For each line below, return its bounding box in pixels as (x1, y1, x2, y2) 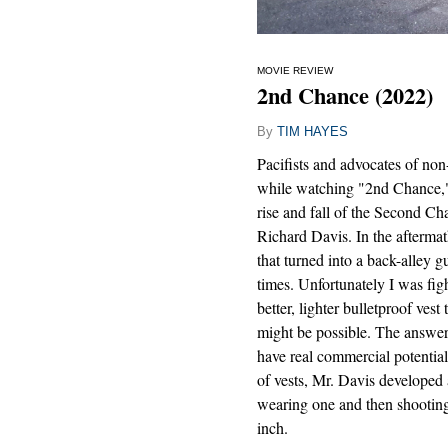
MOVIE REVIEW (257, 65, 333, 77)
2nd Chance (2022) (257, 79, 433, 113)
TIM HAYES (277, 124, 348, 140)
